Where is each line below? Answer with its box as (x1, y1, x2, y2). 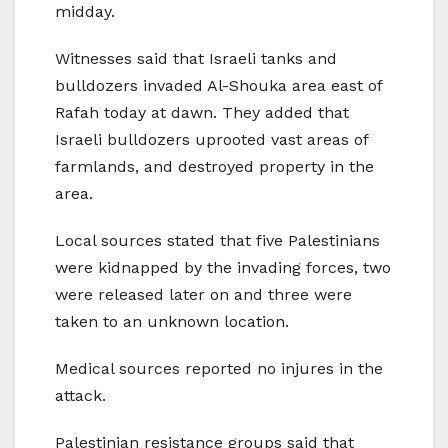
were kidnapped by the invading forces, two (55, 258, 391, 278)
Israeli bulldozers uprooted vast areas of (55, 130, 368, 150)
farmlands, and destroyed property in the (55, 157, 374, 177)
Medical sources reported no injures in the (55, 359, 383, 379)
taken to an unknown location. (55, 312, 289, 332)
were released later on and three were (55, 285, 352, 305)
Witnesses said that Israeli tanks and (55, 49, 337, 69)
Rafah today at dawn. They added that (55, 103, 349, 123)
